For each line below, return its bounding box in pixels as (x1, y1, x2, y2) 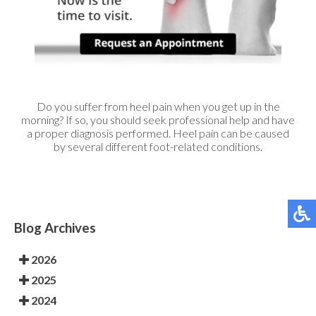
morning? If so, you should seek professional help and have (21, 113, 295, 127)
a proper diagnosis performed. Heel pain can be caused (27, 126, 289, 140)
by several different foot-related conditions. (54, 140, 262, 154)
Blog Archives (14, 220, 96, 236)
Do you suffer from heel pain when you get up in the (36, 99, 280, 114)
